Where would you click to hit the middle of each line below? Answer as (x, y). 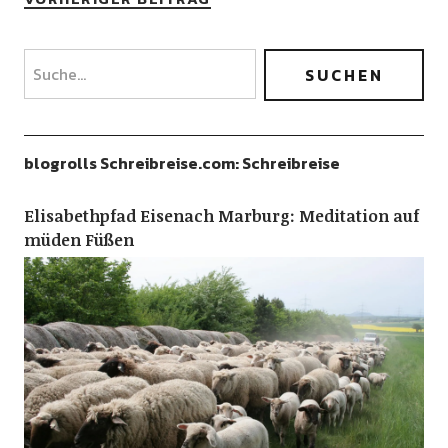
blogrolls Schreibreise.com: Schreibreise (181, 163)
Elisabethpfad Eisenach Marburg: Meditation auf (221, 216)
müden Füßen (78, 240)
